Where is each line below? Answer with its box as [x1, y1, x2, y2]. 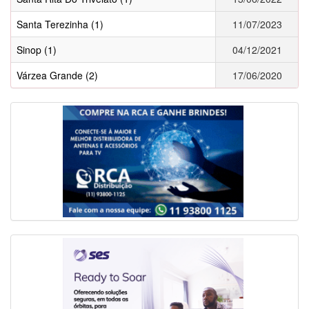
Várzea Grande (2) [17, 68, 98, 82]
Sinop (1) [17, 42, 57, 57]
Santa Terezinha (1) [17, 17, 103, 31]
